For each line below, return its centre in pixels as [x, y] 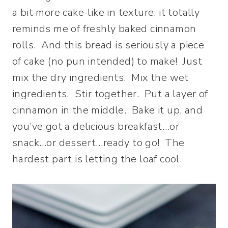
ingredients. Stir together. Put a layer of [110, 94]
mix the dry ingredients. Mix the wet [101, 78]
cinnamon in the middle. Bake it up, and [107, 110]
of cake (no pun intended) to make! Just [107, 62]
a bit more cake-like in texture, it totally [106, 13]
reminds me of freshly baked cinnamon [104, 29]
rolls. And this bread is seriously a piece [108, 45]
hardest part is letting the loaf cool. [97, 159]
